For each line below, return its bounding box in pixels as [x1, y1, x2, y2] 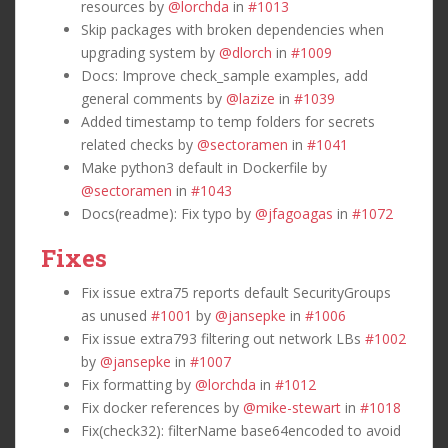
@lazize [226, 88, 275, 108]
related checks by [81, 134, 197, 154]
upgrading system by [81, 42, 219, 62]
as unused [81, 305, 151, 325]
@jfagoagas [255, 203, 333, 223]
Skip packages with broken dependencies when [81, 19, 384, 39]
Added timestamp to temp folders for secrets [81, 111, 375, 131]
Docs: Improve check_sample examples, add [81, 65, 368, 85]
